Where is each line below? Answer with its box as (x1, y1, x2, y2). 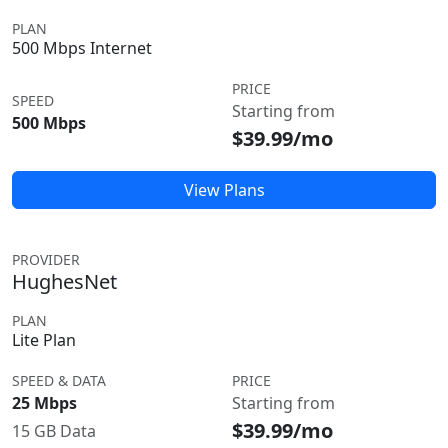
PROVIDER (12, 250, 80, 269)
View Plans (183, 179, 265, 201)
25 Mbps (12, 392, 77, 414)
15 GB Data (12, 420, 96, 442)
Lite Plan (12, 329, 76, 351)
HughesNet (12, 268, 117, 295)
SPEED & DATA (12, 371, 106, 390)
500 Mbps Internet (12, 37, 152, 59)
